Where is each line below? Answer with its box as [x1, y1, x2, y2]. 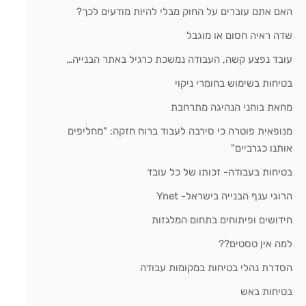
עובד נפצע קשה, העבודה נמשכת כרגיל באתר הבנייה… [66, 53, 293, 66]
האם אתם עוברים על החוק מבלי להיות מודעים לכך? [76, 5, 293, 18]
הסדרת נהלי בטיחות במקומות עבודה [140, 262, 293, 275]
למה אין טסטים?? [219, 238, 293, 251]
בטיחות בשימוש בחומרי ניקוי [175, 77, 293, 90]
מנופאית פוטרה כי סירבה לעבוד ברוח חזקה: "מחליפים [68, 125, 293, 138]
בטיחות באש [240, 286, 293, 298]
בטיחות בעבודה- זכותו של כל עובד [147, 166, 293, 179]
